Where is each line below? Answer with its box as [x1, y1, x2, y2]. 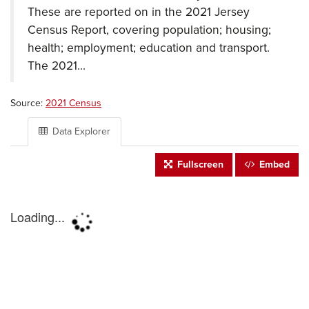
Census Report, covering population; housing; [28, 23, 271, 37]
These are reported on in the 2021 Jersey [28, 5, 250, 19]
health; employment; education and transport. [28, 41, 270, 55]
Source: [10, 97, 46, 109]
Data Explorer [50, 126, 110, 137]
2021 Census [46, 97, 101, 109]
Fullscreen [175, 159, 223, 170]
